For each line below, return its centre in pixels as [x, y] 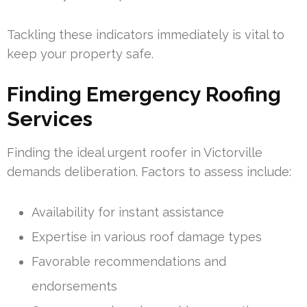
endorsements [74, 286]
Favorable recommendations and [129, 262]
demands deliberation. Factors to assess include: [149, 172]
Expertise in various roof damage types [147, 237]
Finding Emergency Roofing [144, 95]
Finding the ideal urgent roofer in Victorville [135, 153]
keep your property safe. [80, 54]
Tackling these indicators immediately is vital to [146, 35]
